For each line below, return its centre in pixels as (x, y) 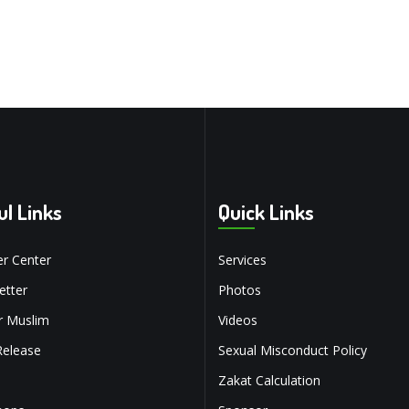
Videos (238, 320)
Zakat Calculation (269, 381)
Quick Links (266, 212)
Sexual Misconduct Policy (293, 351)
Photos (240, 290)
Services (242, 260)
